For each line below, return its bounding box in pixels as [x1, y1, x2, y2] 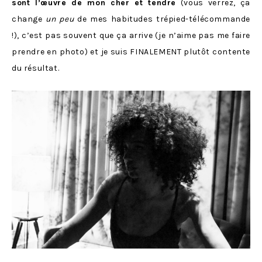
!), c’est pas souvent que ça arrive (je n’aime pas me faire [12, 30, 250, 40]
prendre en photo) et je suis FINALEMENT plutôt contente [12, 46, 250, 57]
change [12, 13, 46, 24]
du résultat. [12, 63, 60, 73]
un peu [46, 13, 74, 24]
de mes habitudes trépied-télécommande [74, 13, 250, 24]
